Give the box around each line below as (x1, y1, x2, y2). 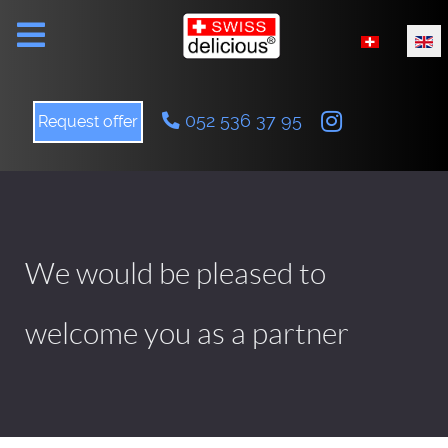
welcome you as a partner (25, 316, 349, 350)
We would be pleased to (25, 256, 326, 290)
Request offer (37, 111, 138, 131)
